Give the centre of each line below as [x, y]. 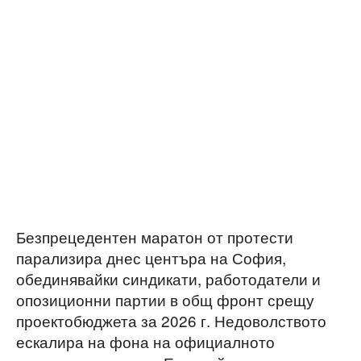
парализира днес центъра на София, [151, 257]
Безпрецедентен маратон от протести [155, 237]
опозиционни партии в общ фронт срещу [165, 299]
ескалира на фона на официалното [145, 341]
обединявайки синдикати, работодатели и [168, 278]
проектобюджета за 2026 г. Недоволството [171, 320]
